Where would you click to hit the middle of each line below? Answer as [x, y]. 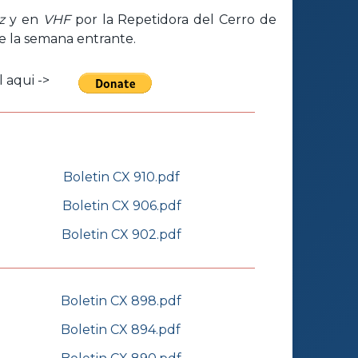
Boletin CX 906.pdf [121, 206]
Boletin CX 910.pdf [121, 177]
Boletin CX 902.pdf [121, 235]
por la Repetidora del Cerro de [173, 19]
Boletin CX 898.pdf [121, 301]
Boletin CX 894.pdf [121, 330]
